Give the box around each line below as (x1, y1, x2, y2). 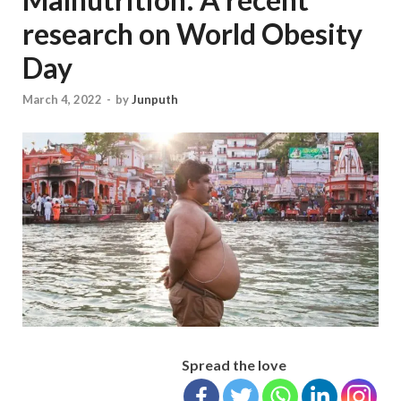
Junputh (132, 92, 178, 107)
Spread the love (182, 355, 286, 373)
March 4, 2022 (22, 92, 102, 107)
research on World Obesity (22, 16, 363, 51)
